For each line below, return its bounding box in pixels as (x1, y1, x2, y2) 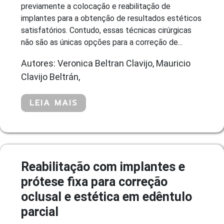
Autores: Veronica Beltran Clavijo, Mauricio (21, 57, 190, 68)
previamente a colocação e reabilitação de (21, 1, 170, 11)
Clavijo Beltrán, (21, 71, 80, 82)
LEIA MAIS (29, 96, 77, 109)
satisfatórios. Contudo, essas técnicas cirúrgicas (21, 25, 191, 35)
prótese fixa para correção (21, 174, 167, 189)
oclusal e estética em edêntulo (21, 189, 192, 204)
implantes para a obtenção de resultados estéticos (21, 13, 201, 23)
